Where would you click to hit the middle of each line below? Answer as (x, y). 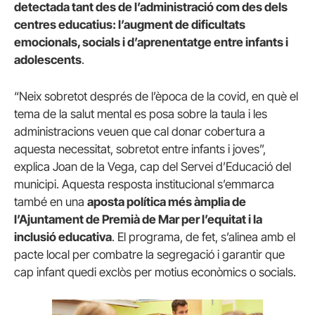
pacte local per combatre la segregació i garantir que (149, 254)
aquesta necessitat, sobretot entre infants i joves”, (140, 149)
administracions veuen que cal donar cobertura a (140, 131)
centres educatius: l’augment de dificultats (130, 25)
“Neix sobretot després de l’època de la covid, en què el (156, 96)
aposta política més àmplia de (167, 201)
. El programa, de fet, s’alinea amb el (204, 237)
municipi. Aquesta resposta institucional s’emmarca (144, 184)
